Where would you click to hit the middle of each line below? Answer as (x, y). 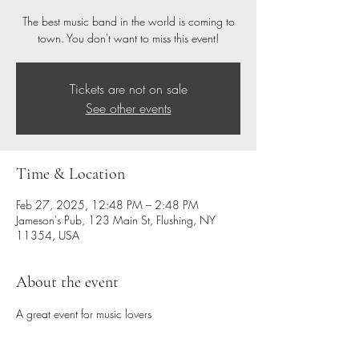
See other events (128, 108)
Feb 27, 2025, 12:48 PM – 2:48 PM (107, 205)
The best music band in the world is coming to (128, 21)
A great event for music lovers (84, 314)
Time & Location (71, 174)
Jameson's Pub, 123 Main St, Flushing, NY (116, 220)
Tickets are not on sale (128, 89)
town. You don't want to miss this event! (128, 38)
